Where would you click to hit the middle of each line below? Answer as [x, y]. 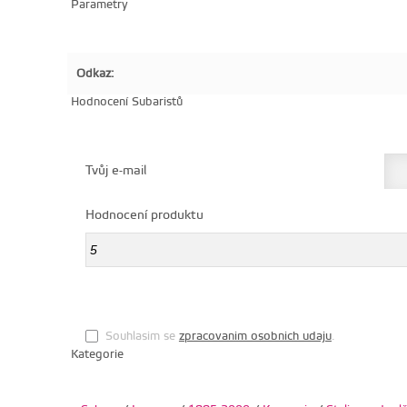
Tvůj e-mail [115, 170]
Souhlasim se [142, 336]
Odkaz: [95, 73]
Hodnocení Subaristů [124, 101]
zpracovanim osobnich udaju [255, 336]
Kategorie [95, 354]
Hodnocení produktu [144, 215]
